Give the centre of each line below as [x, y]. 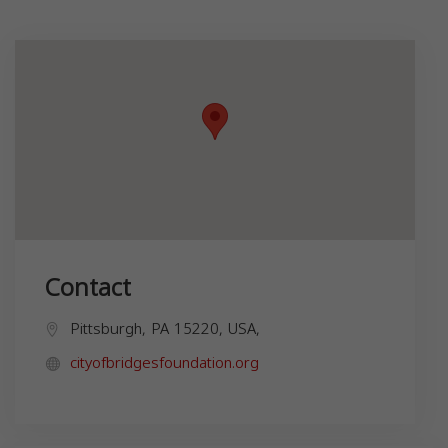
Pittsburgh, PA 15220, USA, [165, 328]
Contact [88, 287]
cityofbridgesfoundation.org [164, 362]
